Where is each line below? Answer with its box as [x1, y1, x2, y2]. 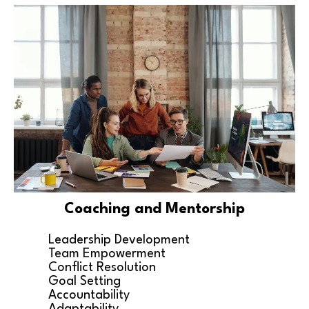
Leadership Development [48, 233, 190, 246]
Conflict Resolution [48, 261, 156, 274]
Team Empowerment [48, 247, 166, 260]
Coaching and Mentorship [64, 201, 245, 217]
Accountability [48, 288, 130, 301]
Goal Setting [48, 275, 121, 288]
